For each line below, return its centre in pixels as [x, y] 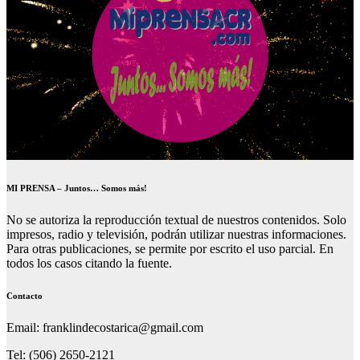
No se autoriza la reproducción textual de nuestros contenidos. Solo [176, 220]
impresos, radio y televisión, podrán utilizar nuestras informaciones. [176, 235]
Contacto [25, 296]
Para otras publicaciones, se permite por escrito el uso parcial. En [170, 249]
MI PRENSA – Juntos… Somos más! [77, 188]
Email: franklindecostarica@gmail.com [105, 328]
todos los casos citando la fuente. [89, 264]
